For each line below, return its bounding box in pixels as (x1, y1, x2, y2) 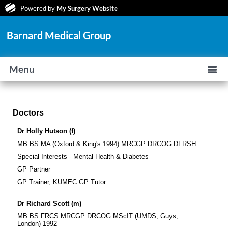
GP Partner (17, 165, 50, 174)
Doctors (12, 108, 44, 118)
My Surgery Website (56, 4, 118, 12)
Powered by (20, 4, 56, 12)
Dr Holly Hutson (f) (17, 127, 75, 135)
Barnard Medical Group (7, 29, 111, 41)
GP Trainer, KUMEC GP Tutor (17, 178, 106, 186)
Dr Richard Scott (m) (17, 199, 81, 208)
